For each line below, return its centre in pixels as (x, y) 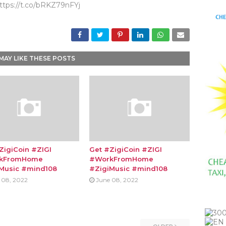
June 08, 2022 (117, 180)
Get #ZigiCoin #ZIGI (125, 149)
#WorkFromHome (121, 159)
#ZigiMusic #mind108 (128, 168)
